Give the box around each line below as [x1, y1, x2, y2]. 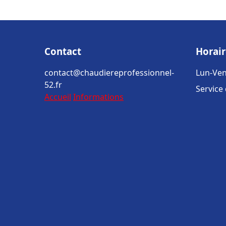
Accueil [44, 91, 71, 102]
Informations [73, 91, 124, 102]
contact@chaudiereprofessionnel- [44, 67, 174, 78]
